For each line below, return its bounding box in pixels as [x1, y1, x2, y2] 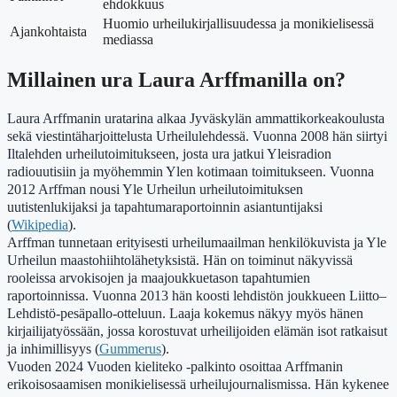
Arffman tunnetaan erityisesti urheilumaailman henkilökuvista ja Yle [7, 234, 386, 252]
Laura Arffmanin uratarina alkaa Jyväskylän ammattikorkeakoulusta [7, 110, 385, 128]
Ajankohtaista [10, 24, 87, 40]
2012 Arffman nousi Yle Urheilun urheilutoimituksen [7, 181, 303, 198]
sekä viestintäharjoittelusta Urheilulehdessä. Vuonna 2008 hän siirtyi [7, 128, 387, 145]
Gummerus [99, 340, 161, 358]
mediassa [103, 32, 153, 48]
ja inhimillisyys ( [7, 340, 99, 358]
